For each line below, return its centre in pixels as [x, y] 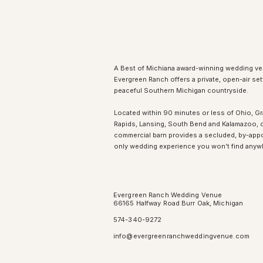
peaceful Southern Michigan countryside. [181, 90]
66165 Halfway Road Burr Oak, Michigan [178, 203]
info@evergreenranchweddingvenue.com [181, 236]
